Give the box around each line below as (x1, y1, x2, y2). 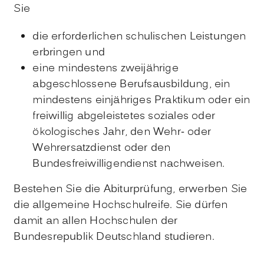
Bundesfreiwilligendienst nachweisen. (32, 156, 225, 172)
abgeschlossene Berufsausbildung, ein (32, 76, 230, 93)
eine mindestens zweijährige (32, 60, 179, 77)
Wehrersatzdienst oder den (32, 140, 171, 156)
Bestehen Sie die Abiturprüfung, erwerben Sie (14, 181, 247, 197)
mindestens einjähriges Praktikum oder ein (32, 92, 250, 108)
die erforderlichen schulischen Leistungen (32, 28, 246, 45)
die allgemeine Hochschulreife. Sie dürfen (14, 197, 228, 213)
